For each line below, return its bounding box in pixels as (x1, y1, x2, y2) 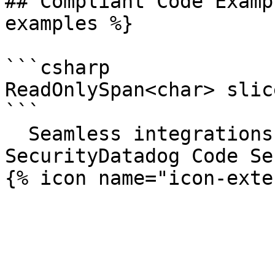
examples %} (5, 12, 133, 34)
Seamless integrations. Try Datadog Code (5, 123, 28, 145)
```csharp (5, 56, 110, 79)
